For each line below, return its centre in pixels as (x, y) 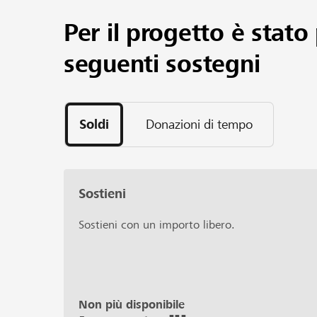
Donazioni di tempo (199, 125)
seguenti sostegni (162, 64)
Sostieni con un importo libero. (157, 224)
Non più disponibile (132, 304)
